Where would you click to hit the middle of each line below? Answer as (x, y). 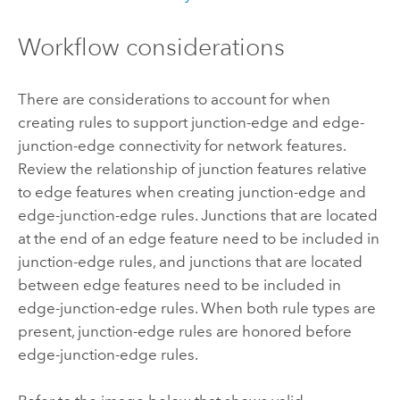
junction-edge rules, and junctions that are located (190, 261)
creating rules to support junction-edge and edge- (191, 122)
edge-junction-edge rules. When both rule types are (196, 308)
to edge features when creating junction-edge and (192, 192)
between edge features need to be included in (179, 284)
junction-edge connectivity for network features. (181, 145)
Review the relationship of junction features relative (192, 168)
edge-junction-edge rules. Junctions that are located (197, 215)
